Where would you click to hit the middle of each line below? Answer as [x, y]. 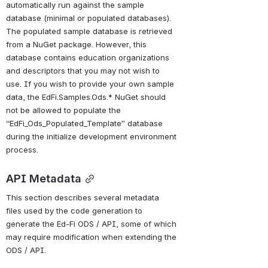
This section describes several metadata [83, 197]
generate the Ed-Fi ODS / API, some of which [91, 223]
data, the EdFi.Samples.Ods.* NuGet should [86, 97]
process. [22, 150]
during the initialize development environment [91, 137]
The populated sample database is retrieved [89, 31]
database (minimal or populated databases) [88, 18]
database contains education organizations [88, 58]
